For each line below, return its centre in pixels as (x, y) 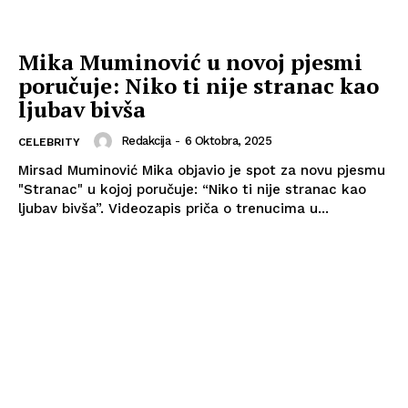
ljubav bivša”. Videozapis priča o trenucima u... (219, 208)
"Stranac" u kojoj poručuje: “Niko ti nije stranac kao (192, 189)
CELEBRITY (49, 142)
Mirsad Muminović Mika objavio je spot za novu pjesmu (202, 170)
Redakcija (145, 140)
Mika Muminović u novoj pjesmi (190, 61)
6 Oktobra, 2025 (228, 140)
